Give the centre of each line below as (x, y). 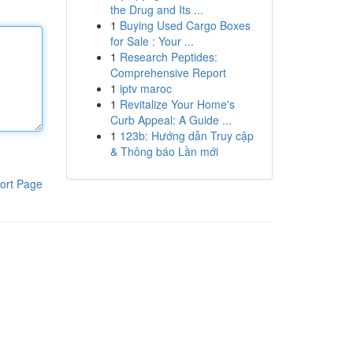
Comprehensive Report (168, 72)
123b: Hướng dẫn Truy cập (186, 136)
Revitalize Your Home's (177, 104)
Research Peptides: (168, 57)
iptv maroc (145, 88)
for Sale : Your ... (152, 41)
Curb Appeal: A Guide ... (171, 120)
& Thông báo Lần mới (164, 151)
